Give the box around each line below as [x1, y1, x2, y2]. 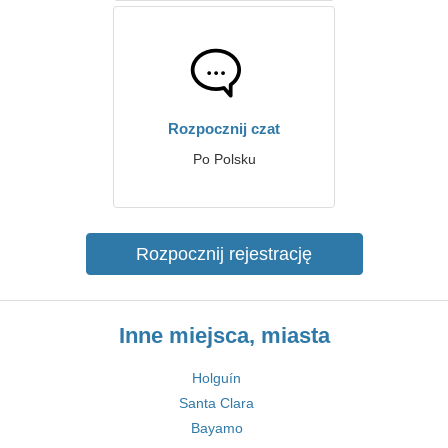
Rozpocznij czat [168, 120, 280, 137]
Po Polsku [192, 151, 256, 167]
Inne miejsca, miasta [118, 323, 330, 348]
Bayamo [190, 420, 243, 436]
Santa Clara [179, 395, 254, 411]
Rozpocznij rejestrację [136, 244, 312, 264]
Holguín [192, 370, 241, 386]
